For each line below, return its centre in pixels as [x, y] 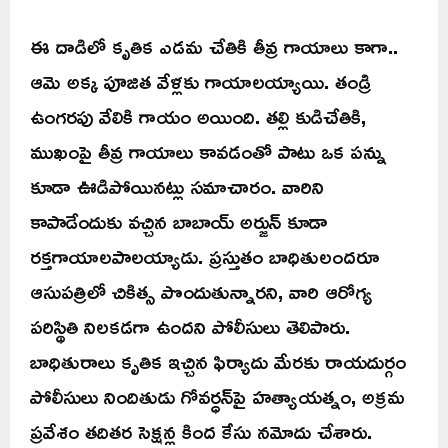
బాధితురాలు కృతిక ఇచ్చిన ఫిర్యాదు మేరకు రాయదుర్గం [218, 360]
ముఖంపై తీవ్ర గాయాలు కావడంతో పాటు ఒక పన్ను [208, 150]
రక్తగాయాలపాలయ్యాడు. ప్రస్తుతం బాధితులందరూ [204, 255]
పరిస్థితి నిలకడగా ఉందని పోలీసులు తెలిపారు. [190, 325]
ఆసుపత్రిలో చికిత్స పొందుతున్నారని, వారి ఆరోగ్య [201, 290]
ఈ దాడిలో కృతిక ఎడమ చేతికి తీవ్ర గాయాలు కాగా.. [214, 45]
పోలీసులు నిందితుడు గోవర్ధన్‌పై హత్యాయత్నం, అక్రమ [217, 395]
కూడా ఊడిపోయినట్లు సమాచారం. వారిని [177, 185]
